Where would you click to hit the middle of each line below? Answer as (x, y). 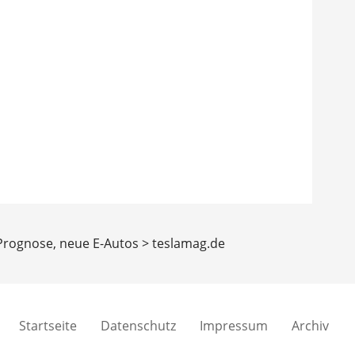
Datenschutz (138, 326)
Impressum (233, 326)
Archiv (310, 326)
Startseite (48, 326)
